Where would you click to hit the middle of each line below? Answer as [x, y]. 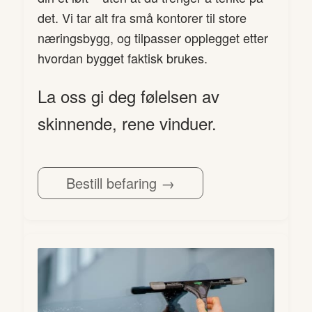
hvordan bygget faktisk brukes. [122, 57]
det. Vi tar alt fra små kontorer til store [142, 17]
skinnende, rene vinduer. [127, 123]
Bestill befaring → [120, 182]
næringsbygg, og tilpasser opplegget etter [153, 37]
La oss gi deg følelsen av [128, 96]
